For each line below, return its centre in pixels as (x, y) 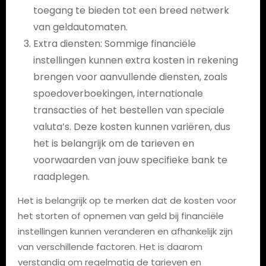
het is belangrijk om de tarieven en (113, 143)
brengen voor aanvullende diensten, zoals (130, 77)
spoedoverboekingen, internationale (118, 94)
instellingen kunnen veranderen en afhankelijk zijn (125, 231)
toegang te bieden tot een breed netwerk (131, 10)
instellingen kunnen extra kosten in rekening (135, 60)
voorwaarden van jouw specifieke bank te (130, 160)
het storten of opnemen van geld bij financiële (121, 216)
